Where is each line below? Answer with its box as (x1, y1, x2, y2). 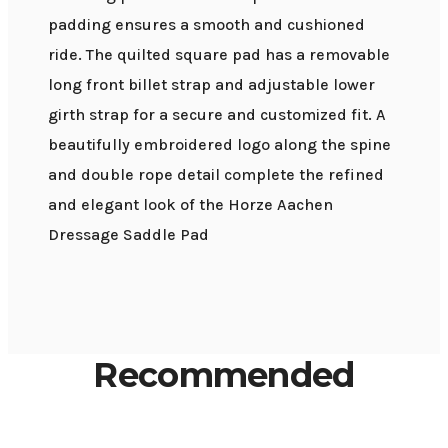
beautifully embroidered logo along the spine (48, 134, 391, 154)
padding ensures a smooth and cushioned (48, 14, 365, 34)
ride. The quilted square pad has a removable (48, 44, 390, 64)
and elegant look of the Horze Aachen (48, 194, 333, 214)
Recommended (93, 353, 355, 396)
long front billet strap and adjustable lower (48, 74, 375, 94)
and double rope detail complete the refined (48, 164, 384, 184)
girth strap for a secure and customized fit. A (48, 104, 386, 124)
